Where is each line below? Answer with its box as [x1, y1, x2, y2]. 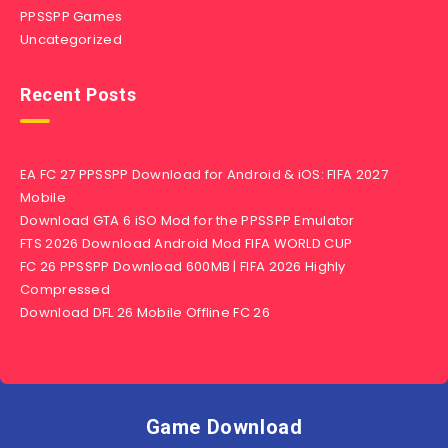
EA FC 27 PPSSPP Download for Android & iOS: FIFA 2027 [20, 165, 388, 185]
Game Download [145, 415, 303, 440]
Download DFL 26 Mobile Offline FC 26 [20, 303, 270, 323]
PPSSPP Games [20, 7, 123, 27]
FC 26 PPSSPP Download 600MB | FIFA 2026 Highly [20, 257, 346, 277]
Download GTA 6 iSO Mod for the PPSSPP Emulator [20, 211, 355, 231]
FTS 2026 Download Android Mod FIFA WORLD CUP [20, 234, 353, 254]
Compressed [20, 280, 111, 300]
